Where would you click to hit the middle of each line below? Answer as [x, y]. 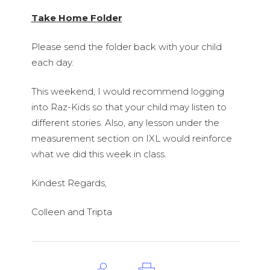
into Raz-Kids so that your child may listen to [129, 107]
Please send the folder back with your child [126, 47]
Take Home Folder [77, 18]
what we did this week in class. [99, 154]
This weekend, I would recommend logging [127, 91]
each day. [52, 62]
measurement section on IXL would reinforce [131, 138]
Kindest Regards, [69, 183]
